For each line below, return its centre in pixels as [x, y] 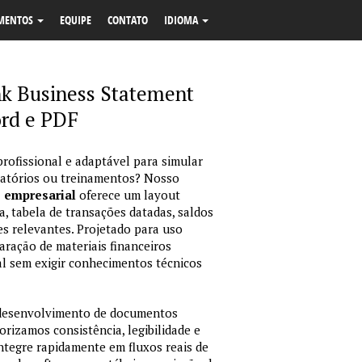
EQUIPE [76, 20]
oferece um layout [128, 195]
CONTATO [128, 20]
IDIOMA [182, 20]
